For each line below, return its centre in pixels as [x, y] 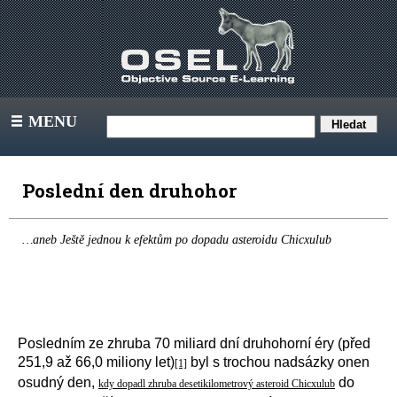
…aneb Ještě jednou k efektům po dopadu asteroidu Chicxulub [177, 240]
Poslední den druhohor [134, 191]
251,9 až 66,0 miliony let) [96, 362]
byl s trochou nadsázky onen [278, 362]
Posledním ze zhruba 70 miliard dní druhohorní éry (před [194, 343]
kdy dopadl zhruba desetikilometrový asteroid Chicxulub [217, 384]
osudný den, [58, 382]
